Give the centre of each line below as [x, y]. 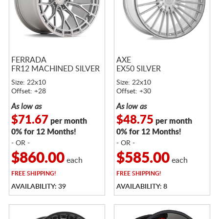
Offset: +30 [133, 92]
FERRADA [29, 60]
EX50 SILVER [138, 69]
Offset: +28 [28, 92]
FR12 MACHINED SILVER [55, 69]
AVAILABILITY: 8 [142, 187]
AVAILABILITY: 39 [38, 187]
